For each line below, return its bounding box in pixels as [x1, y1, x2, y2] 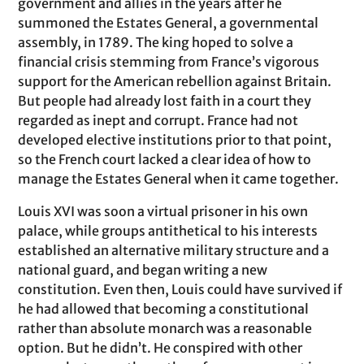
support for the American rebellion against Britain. [18, 73, 332, 89]
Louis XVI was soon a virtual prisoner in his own [18, 203, 309, 219]
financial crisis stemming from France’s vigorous [18, 54, 320, 70]
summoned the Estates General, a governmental [18, 15, 319, 31]
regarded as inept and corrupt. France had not [18, 112, 299, 128]
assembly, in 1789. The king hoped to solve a [18, 34, 294, 50]
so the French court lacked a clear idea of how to [18, 151, 312, 167]
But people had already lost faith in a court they [18, 93, 312, 109]
